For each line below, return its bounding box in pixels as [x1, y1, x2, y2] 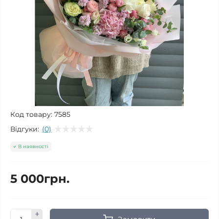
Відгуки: [10, 124, 39, 133]
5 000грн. [10, 172, 69, 186]
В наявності [18, 143, 48, 150]
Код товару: [10, 110, 52, 119]
